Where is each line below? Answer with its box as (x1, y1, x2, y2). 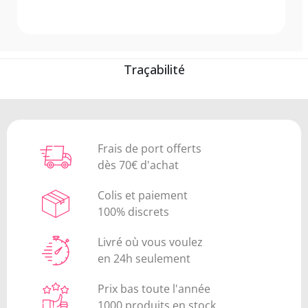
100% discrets (98, 204, 170, 220)
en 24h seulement (98, 251, 191, 267)
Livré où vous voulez (98, 234, 203, 250)
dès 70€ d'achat (98, 157, 179, 173)
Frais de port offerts (98, 141, 202, 157)
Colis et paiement (98, 188, 188, 203)
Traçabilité (123, 61, 185, 78)
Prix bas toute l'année (98, 281, 211, 297)
